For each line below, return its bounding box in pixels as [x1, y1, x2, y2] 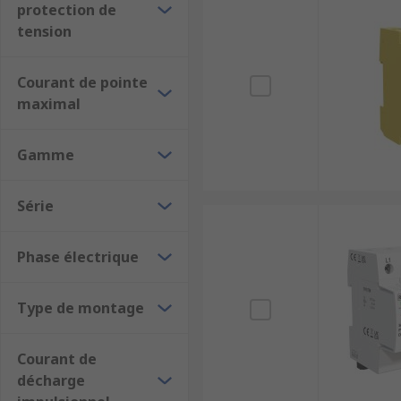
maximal [17, 94, 81, 114]
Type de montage [17, 298, 144, 318]
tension [17, 21, 72, 41]
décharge [17, 371, 85, 390]
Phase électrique [17, 247, 139, 267]
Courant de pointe [17, 73, 148, 92]
